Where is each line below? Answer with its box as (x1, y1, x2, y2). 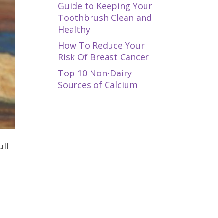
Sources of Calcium (58, 79, 138, 91)
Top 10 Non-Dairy (58, 67, 132, 79)
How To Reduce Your (58, 39, 145, 51)
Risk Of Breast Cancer (58, 51, 149, 63)
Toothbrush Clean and (58, 12, 152, 23)
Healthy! (58, 23, 92, 35)
